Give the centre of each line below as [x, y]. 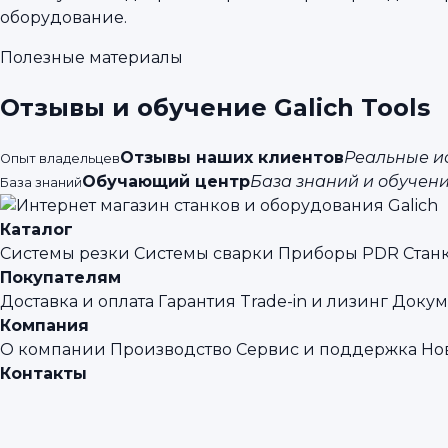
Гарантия [197, 302]
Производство [171, 350]
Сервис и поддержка [326, 350]
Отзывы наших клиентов [232, 158]
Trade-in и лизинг [314, 302]
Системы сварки [204, 254]
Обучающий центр [166, 182]
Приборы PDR [338, 254]
